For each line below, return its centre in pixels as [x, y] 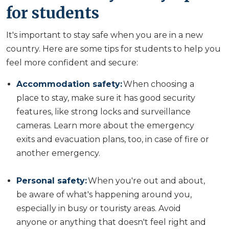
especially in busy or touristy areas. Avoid [99, 208]
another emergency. [59, 153]
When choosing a [158, 84]
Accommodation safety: [69, 84]
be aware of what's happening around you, [104, 194]
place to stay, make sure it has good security [106, 98]
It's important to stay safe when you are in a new [105, 35]
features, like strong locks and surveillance [104, 111]
